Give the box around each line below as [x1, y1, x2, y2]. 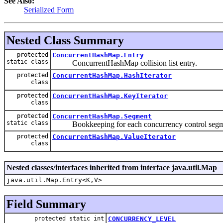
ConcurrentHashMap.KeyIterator [52, 92, 168, 100]
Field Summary [6, 197, 86, 211]
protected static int [34, 215, 104, 222]
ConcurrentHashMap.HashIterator [52, 71, 172, 79]
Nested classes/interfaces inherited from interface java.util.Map [6, 163, 217, 172]
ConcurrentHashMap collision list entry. [52, 58, 197, 67]
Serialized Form [24, 5, 74, 14]
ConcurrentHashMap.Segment [52, 112, 152, 120]
